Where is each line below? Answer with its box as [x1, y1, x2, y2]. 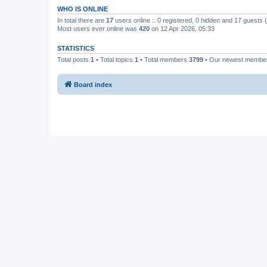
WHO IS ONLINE [57, 5, 108, 13]
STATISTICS [57, 45, 94, 52]
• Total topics [94, 56, 135, 63]
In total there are [57, 17, 106, 24]
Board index [74, 80, 112, 88]
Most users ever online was [57, 25, 139, 32]
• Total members [138, 56, 189, 63]
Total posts [57, 56, 91, 63]
